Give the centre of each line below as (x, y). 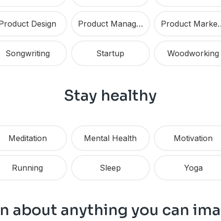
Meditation (27, 138)
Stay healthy (110, 96)
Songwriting (27, 54)
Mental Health (110, 138)
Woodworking (193, 54)
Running (28, 168)
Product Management (139, 24)
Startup (110, 54)
